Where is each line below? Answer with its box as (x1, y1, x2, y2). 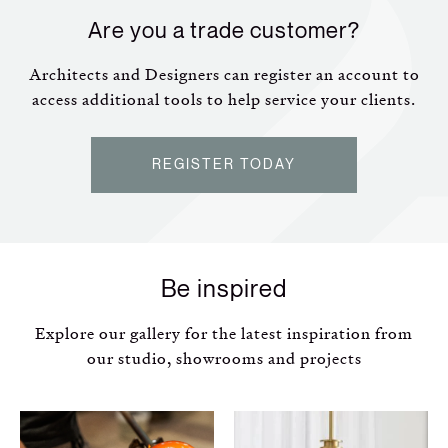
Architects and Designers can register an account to (28, 63, 420, 85)
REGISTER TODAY (152, 156, 296, 172)
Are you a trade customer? (88, 19, 360, 43)
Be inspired (161, 276, 287, 302)
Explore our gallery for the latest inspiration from (35, 322, 413, 344)
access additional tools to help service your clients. (32, 88, 416, 110)
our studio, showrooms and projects (86, 347, 362, 369)
